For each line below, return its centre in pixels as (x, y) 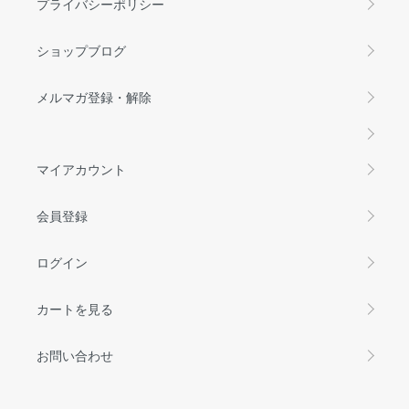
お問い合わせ (75, 355)
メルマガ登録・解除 (94, 96)
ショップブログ (81, 50)
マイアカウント (81, 168)
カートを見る (75, 308)
